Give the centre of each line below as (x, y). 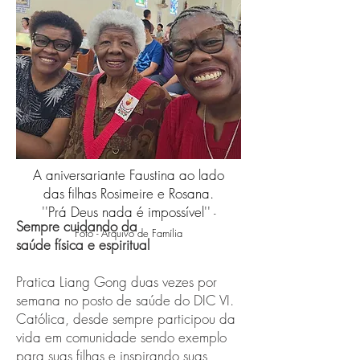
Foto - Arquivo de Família (129, 233)
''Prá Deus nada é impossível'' (126, 212)
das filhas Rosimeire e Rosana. (129, 193)
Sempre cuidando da (79, 226)
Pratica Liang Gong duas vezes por (117, 282)
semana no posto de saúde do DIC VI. (125, 300)
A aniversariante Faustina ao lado (129, 175)
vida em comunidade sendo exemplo (121, 337)
